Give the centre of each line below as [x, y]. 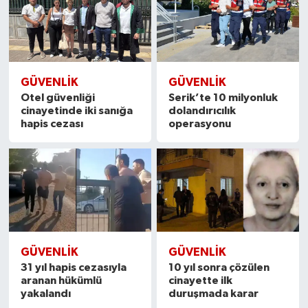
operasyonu [200, 124]
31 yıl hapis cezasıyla [73, 267]
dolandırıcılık [202, 111]
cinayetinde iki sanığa [76, 111]
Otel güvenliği [57, 98]
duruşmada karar [214, 293]
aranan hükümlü [61, 280]
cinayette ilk [201, 280]
